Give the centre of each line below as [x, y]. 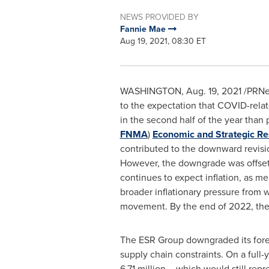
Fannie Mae [144, 29]
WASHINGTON [150, 91]
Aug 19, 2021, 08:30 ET [163, 41]
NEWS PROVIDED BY [159, 17]
